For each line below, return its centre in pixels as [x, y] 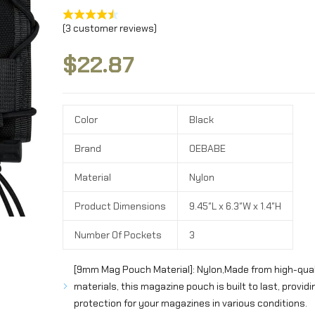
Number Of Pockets [118, 235]
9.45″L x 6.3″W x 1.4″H [235, 206]
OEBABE [207, 148]
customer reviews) [114, 28]
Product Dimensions [120, 206]
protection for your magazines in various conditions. [191, 303]
